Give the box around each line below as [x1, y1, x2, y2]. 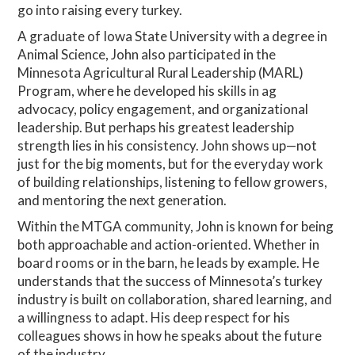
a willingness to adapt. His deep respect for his [17, 308, 291, 326]
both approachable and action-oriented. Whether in [17, 235, 320, 253]
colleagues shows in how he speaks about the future [17, 326, 323, 344]
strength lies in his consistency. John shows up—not [17, 136, 318, 154]
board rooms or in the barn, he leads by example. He [17, 254, 320, 271]
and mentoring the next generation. [17, 191, 227, 208]
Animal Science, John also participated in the [17, 45, 277, 63]
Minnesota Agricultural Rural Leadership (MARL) [17, 63, 304, 81]
